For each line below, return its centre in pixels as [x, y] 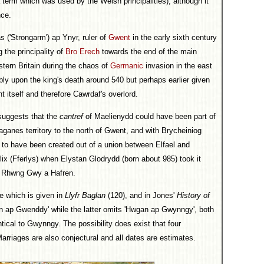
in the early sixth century [174, 37]
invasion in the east [178, 66]
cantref [71, 116]
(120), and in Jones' [141, 195]
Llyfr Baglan [85, 195]
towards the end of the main [148, 52]
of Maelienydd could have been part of [149, 116]
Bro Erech [82, 52]
